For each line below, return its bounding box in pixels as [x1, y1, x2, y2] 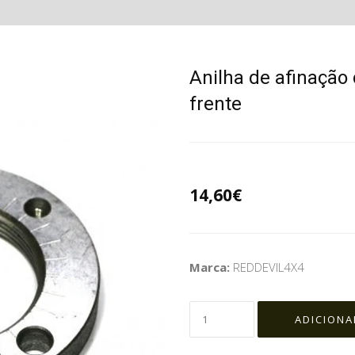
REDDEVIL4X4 [233, 259, 304, 276]
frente [189, 93, 242, 115]
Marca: [189, 259, 233, 276]
